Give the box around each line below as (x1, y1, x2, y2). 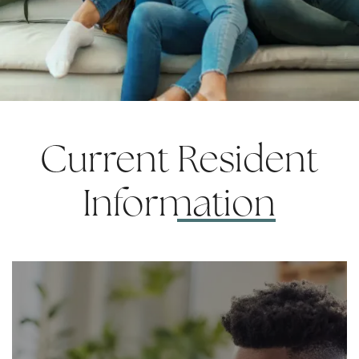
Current (40, 135, 178, 183)
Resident (177, 135, 319, 183)
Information (83, 179, 276, 227)
